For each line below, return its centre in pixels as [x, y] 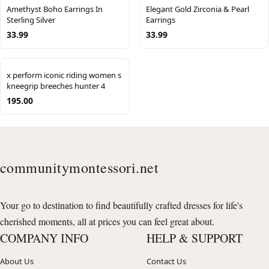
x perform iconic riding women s [64, 75]
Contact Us [166, 261]
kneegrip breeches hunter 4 [56, 86]
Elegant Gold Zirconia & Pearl [198, 9]
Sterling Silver [31, 20]
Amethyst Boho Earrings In [55, 9]
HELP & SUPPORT [195, 238]
